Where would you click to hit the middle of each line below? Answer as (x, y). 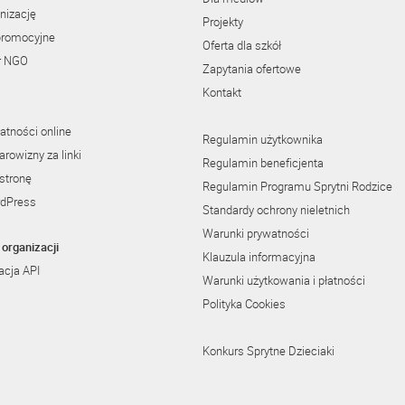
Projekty (223, 22)
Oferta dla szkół (242, 45)
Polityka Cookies (244, 304)
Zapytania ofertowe (252, 69)
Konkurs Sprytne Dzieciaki (268, 351)
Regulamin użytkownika (263, 139)
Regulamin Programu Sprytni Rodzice (297, 186)
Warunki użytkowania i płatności (284, 280)
